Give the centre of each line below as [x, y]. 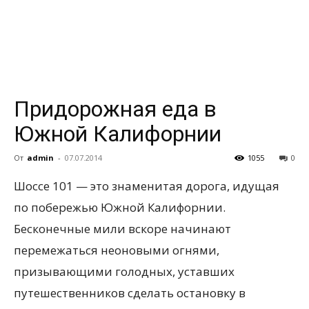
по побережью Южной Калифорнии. [120, 207]
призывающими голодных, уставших [124, 271]
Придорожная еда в [115, 109]
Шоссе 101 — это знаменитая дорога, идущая [147, 186]
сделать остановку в [185, 293]
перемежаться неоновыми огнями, [117, 250]
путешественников [69, 293]
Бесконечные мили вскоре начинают [122, 229]
